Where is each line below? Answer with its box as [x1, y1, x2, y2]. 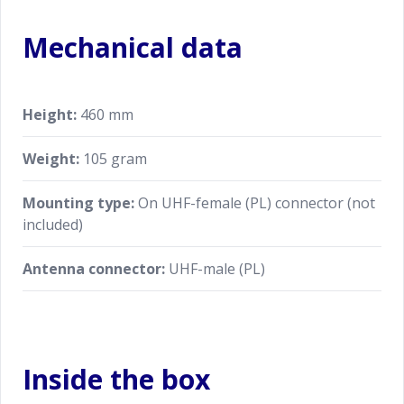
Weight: [23, 149, 79, 169]
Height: [23, 105, 77, 124]
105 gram [79, 149, 147, 169]
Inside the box [23, 361, 210, 398]
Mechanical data [23, 29, 243, 66]
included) [23, 215, 83, 234]
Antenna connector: [23, 259, 165, 279]
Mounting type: [23, 193, 134, 213]
